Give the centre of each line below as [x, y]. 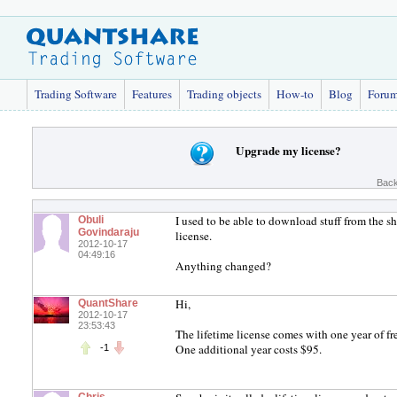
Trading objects [224, 94]
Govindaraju [109, 232]
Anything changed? [223, 266]
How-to [295, 94]
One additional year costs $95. [249, 349]
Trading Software [76, 94]
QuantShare [108, 303]
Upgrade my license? [288, 150]
